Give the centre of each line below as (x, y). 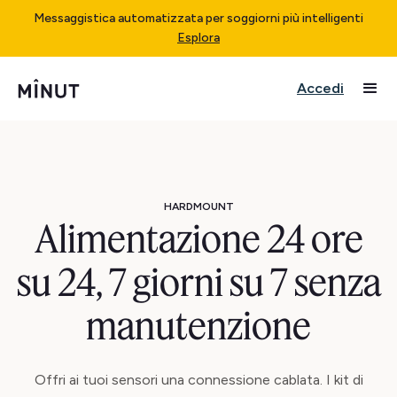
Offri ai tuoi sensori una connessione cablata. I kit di (198, 380)
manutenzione (198, 326)
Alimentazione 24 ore (198, 239)
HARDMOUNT (198, 206)
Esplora (198, 38)
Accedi (320, 88)
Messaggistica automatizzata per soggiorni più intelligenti (198, 18)
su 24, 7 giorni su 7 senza (198, 282)
